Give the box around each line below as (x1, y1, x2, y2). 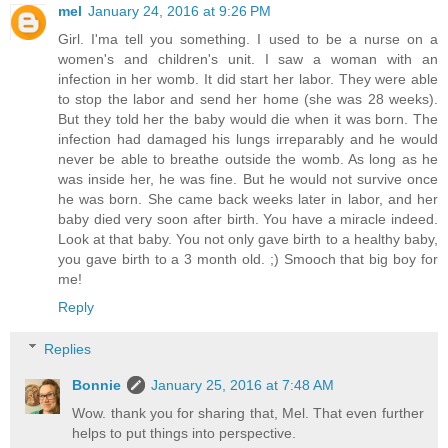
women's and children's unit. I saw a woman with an (58, 51, 438, 68)
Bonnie (72, 376, 122, 393)
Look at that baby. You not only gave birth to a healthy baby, (58, 231, 438, 248)
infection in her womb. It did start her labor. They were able (58, 71, 438, 88)
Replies (44, 340, 92, 357)
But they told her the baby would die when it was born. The (58, 111, 438, 128)
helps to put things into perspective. (72, 424, 297, 441)
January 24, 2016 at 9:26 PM (88, 3, 271, 20)
